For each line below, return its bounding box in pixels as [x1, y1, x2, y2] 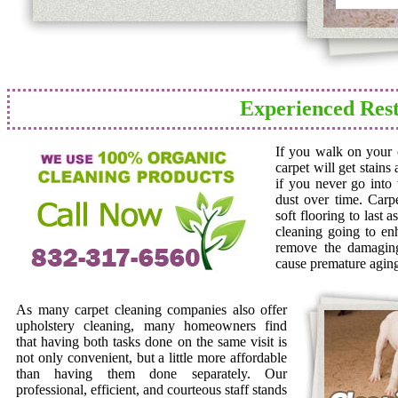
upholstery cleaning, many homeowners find [16, 318, 287, 333]
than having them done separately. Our [16, 366, 287, 381]
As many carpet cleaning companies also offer [16, 302, 287, 317]
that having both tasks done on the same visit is [16, 334, 287, 349]
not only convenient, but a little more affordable [16, 350, 287, 365]
